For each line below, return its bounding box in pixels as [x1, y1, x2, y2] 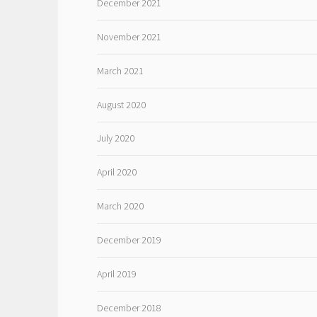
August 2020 [96, 98, 146, 111]
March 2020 [96, 200, 144, 213]
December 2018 [96, 301, 161, 315]
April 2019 [96, 267, 137, 281]
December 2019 [96, 234, 161, 247]
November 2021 [96, 30, 161, 43]
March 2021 [96, 64, 144, 77]
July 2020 [96, 132, 134, 145]
